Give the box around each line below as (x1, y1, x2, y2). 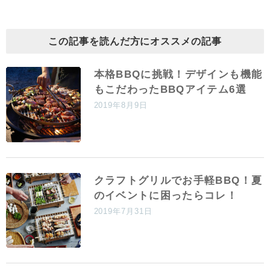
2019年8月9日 (93, 101, 148, 110)
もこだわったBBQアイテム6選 (93, 84, 246, 96)
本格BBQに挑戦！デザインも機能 (93, 69, 263, 81)
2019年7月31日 (93, 206, 152, 216)
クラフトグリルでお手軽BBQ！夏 (93, 174, 263, 186)
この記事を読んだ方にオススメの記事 (48, 36, 222, 47)
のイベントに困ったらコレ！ (93, 189, 238, 201)
